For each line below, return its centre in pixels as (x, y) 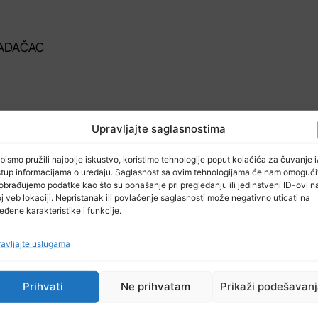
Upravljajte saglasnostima (159, 128)
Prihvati (43, 287)
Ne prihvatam (156, 287)
